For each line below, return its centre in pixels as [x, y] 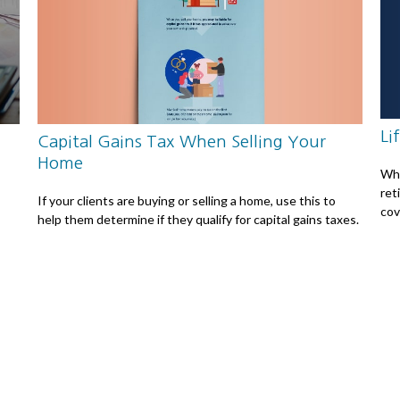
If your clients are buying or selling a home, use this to [187, 200]
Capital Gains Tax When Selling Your [182, 142]
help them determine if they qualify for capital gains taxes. [199, 219]
